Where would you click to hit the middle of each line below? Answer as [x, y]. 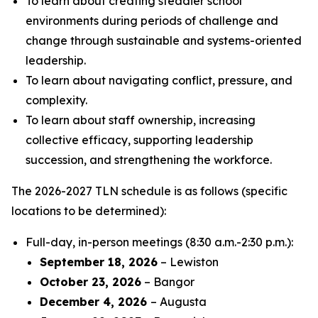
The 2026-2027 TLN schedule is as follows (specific [149, 191]
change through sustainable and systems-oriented [164, 40]
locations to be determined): [89, 211]
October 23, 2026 [91, 282]
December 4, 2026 [95, 302]
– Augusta [179, 302]
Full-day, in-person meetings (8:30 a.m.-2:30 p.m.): [159, 242]
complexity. [56, 100]
